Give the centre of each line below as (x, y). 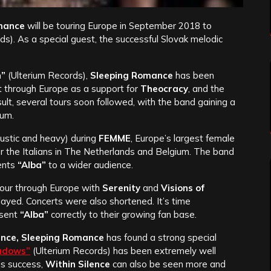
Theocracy (164, 89)
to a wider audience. (90, 165)
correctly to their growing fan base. (122, 215)
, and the (206, 89)
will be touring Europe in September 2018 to (118, 26)
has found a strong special (160, 238)
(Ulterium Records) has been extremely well (123, 251)
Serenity (120, 188)
